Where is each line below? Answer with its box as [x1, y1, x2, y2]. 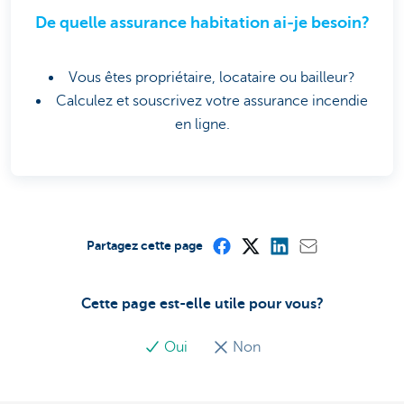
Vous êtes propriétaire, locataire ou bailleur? [69, 69, 355, 86]
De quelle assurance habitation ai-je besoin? [34, 13, 370, 32]
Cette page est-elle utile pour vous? [80, 295, 324, 312]
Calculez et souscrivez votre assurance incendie [56, 92, 368, 109]
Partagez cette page [86, 237, 203, 252]
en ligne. [174, 115, 230, 133]
